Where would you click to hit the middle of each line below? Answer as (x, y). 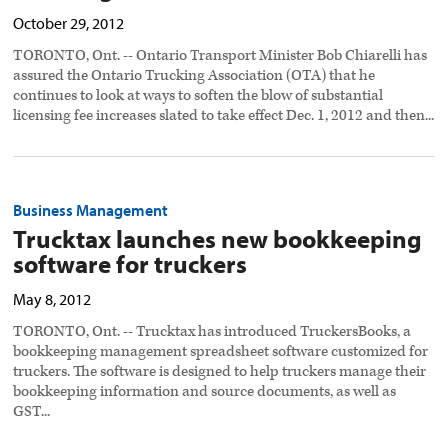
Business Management (91, 210)
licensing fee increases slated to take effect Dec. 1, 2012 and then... (224, 116)
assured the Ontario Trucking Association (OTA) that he (194, 76)
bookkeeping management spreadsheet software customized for (221, 352)
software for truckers (130, 264)
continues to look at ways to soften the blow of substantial (198, 96)
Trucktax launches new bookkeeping (218, 239)
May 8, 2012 (52, 299)
